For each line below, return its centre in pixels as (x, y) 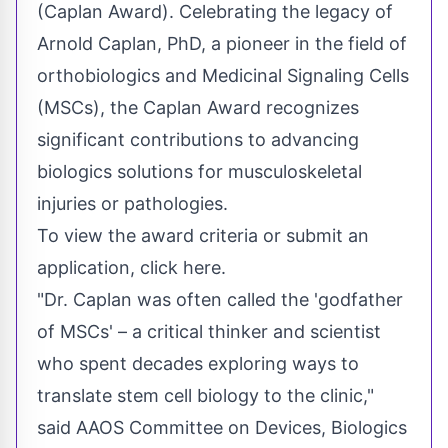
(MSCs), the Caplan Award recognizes (198, 108)
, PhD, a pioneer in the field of (282, 44)
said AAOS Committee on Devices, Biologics (222, 428)
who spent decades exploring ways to (198, 364)
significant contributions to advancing (198, 140)
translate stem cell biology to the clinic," (205, 396)
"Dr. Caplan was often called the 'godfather (220, 300)
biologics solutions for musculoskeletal (199, 172)
